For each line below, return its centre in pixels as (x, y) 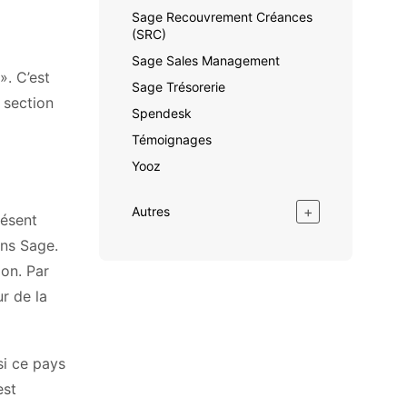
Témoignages (172, 139)
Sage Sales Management (206, 60)
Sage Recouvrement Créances (222, 17)
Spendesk (162, 113)
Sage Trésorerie (179, 87)
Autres (151, 212)
